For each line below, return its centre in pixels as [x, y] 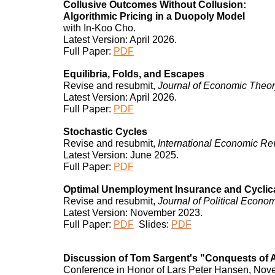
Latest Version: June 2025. [121, 155]
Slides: [155, 224]
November [153, 212]
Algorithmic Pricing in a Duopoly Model [155, 16]
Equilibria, [87, 74]
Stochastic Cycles [105, 131]
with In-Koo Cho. [99, 28]
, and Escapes [172, 74]
